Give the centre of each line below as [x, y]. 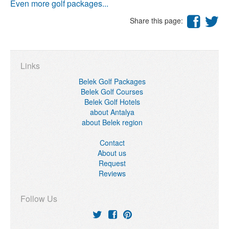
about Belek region [112, 122]
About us [112, 153]
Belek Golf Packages [112, 81]
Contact [112, 143]
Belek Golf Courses [112, 91]
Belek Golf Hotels [112, 102]
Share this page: [158, 21]
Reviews [112, 173]
